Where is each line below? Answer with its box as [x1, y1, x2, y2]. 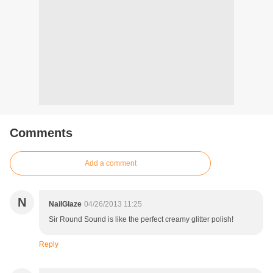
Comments [10, 126, 73, 140]
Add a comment [84, 159, 136, 168]
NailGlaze [49, 200, 82, 209]
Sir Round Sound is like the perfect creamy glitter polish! [49, 215, 233, 224]
